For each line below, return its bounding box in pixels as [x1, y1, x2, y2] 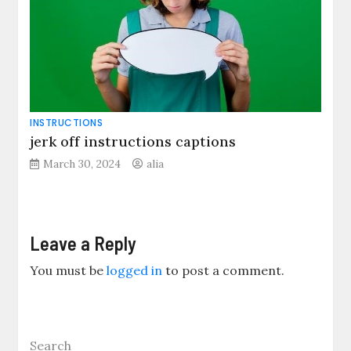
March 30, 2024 [43, 156, 121, 171]
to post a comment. [162, 262, 285, 278]
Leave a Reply [30, 231, 137, 255]
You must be [30, 262, 107, 278]
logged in [107, 262, 163, 278]
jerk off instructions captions [30, 132, 237, 150]
